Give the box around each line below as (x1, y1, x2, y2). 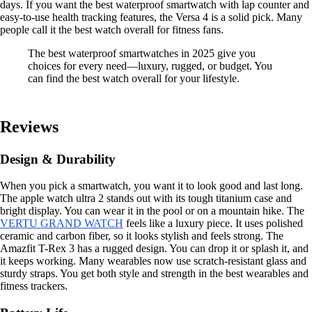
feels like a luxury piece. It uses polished (123, 217, 303, 230)
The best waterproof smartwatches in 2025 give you (28, 47, 256, 59)
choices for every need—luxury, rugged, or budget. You (28, 59, 272, 72)
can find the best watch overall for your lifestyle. (28, 72, 240, 84)
